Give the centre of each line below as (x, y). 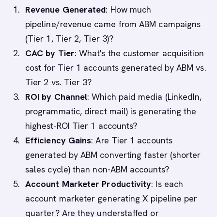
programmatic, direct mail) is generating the (111, 111)
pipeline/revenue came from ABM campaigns (113, 24)
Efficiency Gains (58, 140)
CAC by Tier (50, 53)
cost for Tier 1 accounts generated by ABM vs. (116, 68)
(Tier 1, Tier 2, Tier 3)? (70, 39)
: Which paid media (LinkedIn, (145, 97)
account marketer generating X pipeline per (111, 198)
